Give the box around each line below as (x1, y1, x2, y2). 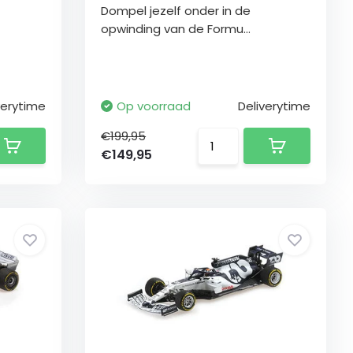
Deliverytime (238, 98, 311, 114)
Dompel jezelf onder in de (101, 2, 251, 19)
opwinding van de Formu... (101, 20, 251, 37)
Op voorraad (117, 98, 191, 114)
